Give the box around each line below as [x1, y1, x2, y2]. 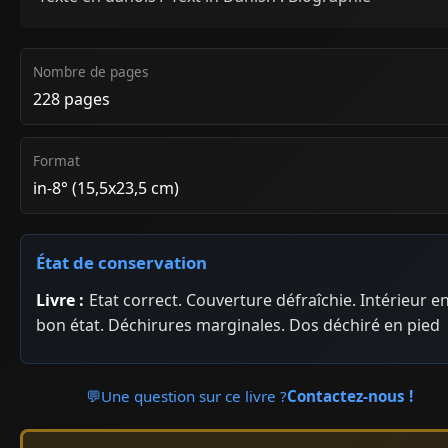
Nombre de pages [33, 61, 149, 81]
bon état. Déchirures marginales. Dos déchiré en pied [36, 313, 440, 336]
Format [33, 150, 80, 170]
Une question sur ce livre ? [101, 385, 288, 406]
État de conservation [36, 250, 207, 274]
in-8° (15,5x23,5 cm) [33, 176, 179, 199]
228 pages [33, 87, 110, 110]
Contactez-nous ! [287, 385, 414, 406]
